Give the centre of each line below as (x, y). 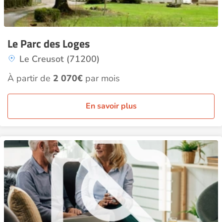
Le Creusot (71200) (59, 59)
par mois (101, 78)
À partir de (30, 78)
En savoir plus (111, 106)
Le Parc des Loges (49, 44)
